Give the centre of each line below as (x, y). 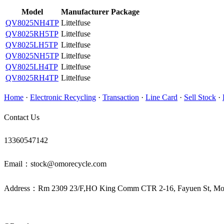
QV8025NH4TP (32, 23)
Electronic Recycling (63, 97)
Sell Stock (200, 97)
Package (125, 12)
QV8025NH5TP (32, 56)
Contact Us (22, 117)
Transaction (121, 97)
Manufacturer (85, 12)
